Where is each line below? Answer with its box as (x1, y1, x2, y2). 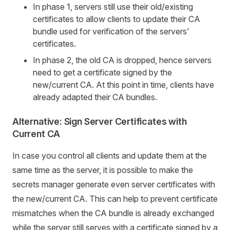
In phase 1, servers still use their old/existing (33, 2, 193, 12)
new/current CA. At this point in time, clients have (33, 80, 214, 90)
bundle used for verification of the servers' (33, 26, 189, 36)
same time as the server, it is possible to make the (12, 165, 193, 175)
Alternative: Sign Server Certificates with (12, 116, 187, 127)
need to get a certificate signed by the (33, 67, 172, 78)
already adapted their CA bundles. (33, 92, 157, 102)
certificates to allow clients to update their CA (33, 14, 200, 24)
